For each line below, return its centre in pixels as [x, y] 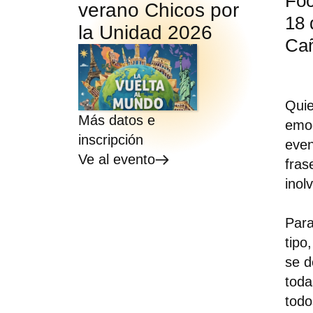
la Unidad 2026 [145, 32]
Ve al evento [117, 160]
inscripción [111, 140]
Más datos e [117, 121]
